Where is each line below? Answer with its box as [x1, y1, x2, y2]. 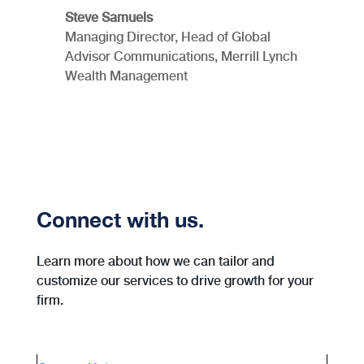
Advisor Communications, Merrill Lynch [65, 48, 297, 64]
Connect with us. [37, 206, 204, 232]
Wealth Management [65, 67, 188, 84]
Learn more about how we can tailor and [37, 253, 275, 269]
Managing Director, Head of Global [65, 28, 271, 45]
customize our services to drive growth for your [37, 272, 314, 288]
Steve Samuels [65, 9, 153, 25]
